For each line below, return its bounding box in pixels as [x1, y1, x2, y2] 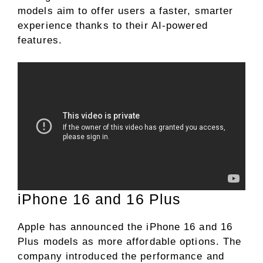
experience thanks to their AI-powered [18, 19, 208, 31]
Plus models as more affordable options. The [18, 236, 242, 248]
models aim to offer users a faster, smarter [18, 5, 234, 16]
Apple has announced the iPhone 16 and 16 [18, 221, 233, 233]
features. [18, 34, 62, 46]
